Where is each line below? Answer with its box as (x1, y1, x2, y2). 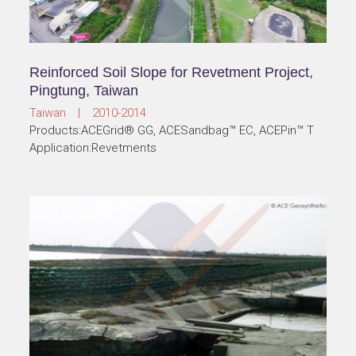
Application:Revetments (29, 141, 157, 156)
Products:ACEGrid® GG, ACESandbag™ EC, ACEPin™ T (29, 123, 315, 138)
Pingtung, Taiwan (29, 83, 139, 99)
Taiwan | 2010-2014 (29, 106, 147, 121)
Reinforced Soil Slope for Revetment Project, (29, 64, 314, 81)
